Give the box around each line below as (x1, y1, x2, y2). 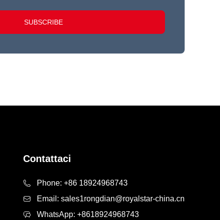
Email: (37, 194, 61, 203)
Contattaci (23, 153, 71, 164)
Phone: (37, 178, 64, 187)
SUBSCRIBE (24, 18, 63, 27)
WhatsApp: (37, 210, 77, 219)
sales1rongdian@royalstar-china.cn (61, 194, 185, 203)
